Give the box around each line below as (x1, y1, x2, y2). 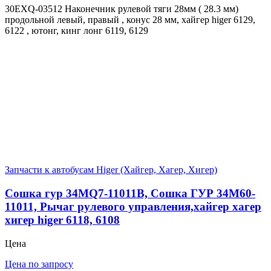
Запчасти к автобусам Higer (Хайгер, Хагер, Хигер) (5, 165, 217, 175)
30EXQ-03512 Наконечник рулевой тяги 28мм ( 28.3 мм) (5, 4, 238, 15)
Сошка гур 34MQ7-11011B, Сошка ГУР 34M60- (5, 187, 255, 200)
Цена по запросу (5, 258, 73, 269)
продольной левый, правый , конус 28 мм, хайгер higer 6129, (5, 15, 255, 25)
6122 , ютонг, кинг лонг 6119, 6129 (5, 25, 148, 36)
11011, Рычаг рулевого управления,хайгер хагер (5, 200, 261, 213)
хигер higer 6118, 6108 (5, 214, 120, 226)
